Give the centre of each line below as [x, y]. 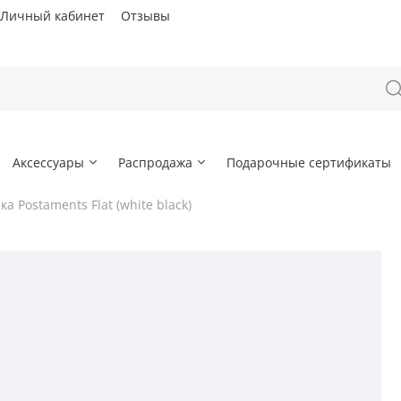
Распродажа [156, 162]
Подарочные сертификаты [308, 162]
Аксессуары [49, 162]
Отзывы [145, 16]
